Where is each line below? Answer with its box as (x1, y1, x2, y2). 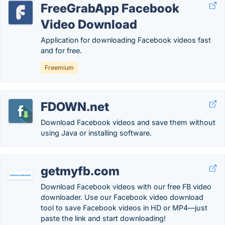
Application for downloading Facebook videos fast (41, 36, 211, 44)
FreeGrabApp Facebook (41, 1, 179, 16)
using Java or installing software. (41, 129, 152, 137)
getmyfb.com (41, 164, 120, 178)
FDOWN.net (41, 99, 109, 114)
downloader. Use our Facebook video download (41, 193, 203, 201)
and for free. (41, 46, 82, 55)
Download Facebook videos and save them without (41, 118, 215, 127)
